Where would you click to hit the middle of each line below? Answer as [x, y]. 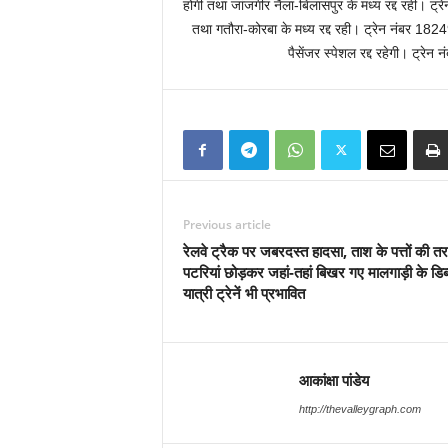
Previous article [226, 224]
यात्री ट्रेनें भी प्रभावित [243, 293]
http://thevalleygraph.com [359, 409]
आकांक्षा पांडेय [333, 380]
